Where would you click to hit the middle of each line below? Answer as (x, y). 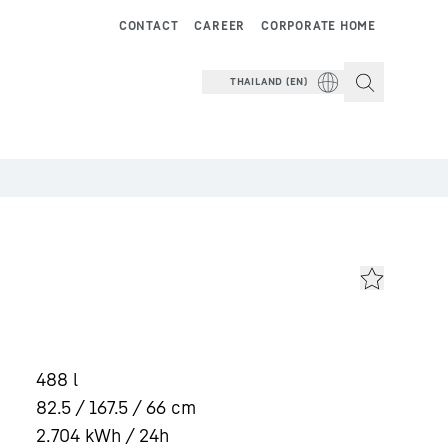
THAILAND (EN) (268, 81)
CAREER (220, 25)
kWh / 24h (127, 435)
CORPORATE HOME (318, 25)
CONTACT (148, 25)
